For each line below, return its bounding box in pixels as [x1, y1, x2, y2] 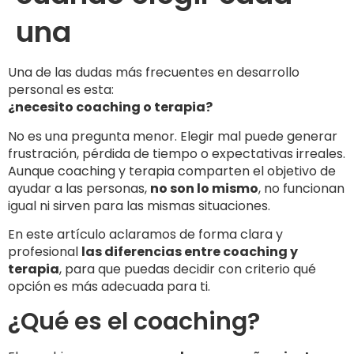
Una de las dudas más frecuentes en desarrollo [8, 63, 299, 82]
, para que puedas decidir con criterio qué [59, 260, 316, 279]
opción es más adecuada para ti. [8, 277, 210, 296]
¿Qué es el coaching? [8, 304, 260, 338]
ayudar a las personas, [8, 179, 150, 198]
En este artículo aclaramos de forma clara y [8, 225, 283, 244]
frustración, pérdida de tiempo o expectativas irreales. [8, 144, 345, 163]
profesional [8, 243, 81, 262]
